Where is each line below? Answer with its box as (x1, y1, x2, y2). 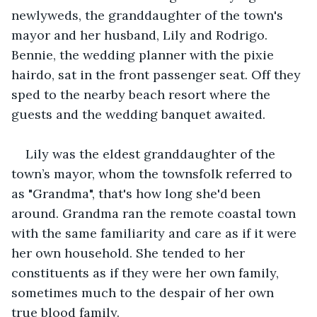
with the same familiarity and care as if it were (11, 224, 300, 241)
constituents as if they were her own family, (11, 264, 282, 281)
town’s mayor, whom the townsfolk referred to (11, 165, 296, 182)
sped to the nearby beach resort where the (11, 86, 274, 103)
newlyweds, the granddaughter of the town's (11, 6, 287, 23)
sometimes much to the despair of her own (11, 284, 277, 301)
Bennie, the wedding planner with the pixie (11, 46, 277, 63)
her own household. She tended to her (11, 244, 248, 261)
